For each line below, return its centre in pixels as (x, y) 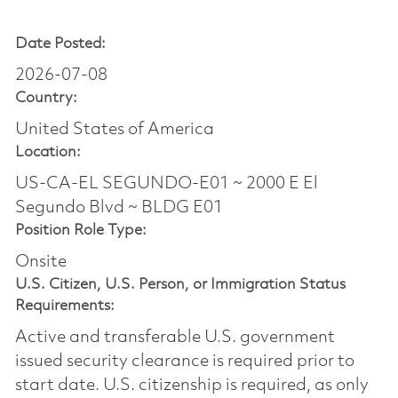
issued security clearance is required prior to (184, 361)
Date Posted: (60, 44)
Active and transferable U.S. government (175, 337)
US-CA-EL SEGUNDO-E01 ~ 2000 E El (166, 183)
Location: (48, 152)
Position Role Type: (80, 230)
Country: (46, 98)
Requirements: (64, 306)
